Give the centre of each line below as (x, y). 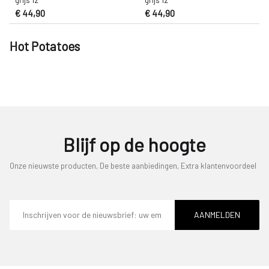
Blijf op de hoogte (134, 144)
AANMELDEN (217, 215)
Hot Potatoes (45, 46)
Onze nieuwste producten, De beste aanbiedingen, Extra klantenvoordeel (133, 165)
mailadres (27, 213)
